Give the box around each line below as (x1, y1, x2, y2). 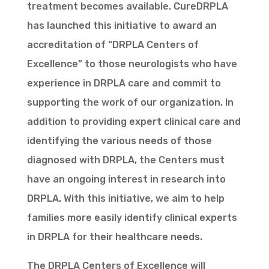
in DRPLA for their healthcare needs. (26, 231, 202, 243)
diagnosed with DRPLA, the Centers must (26, 154, 225, 166)
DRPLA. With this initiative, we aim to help (26, 193, 225, 205)
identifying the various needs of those (26, 135, 212, 147)
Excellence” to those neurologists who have (26, 58, 237, 70)
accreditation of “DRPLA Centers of (26, 39, 199, 51)
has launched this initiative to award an (26, 20, 217, 32)
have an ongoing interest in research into (26, 174, 226, 186)
